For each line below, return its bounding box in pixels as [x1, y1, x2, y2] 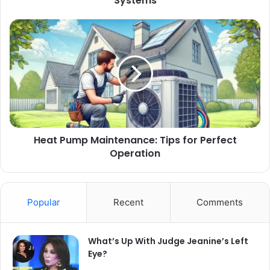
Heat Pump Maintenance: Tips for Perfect [33, 133, 237, 147]
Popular [27, 196, 60, 208]
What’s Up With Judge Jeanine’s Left [88, 234, 248, 247]
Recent [113, 196, 143, 208]
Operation [110, 146, 160, 160]
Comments [196, 196, 243, 208]
